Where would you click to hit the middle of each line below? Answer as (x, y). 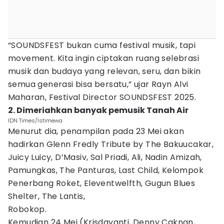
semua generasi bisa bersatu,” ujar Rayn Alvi (98, 84)
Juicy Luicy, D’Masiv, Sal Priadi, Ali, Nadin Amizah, (105, 157)
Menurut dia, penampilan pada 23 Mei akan (96, 131)
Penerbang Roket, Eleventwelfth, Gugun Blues (102, 183)
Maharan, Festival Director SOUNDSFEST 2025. (102, 97)
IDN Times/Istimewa (35, 120)
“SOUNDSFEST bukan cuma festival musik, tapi (102, 45)
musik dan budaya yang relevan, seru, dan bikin (104, 71)
